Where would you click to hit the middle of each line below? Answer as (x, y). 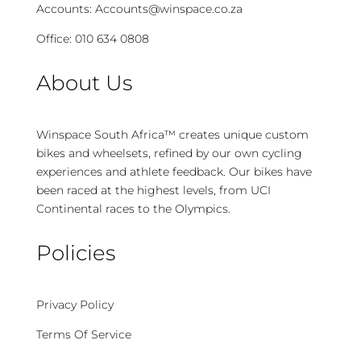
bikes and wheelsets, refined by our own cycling (169, 154)
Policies (75, 253)
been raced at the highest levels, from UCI (153, 191)
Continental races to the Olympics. (133, 209)
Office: (54, 39)
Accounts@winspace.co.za (168, 9)
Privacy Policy (75, 305)
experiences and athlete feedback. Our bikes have (174, 172)
